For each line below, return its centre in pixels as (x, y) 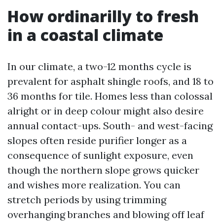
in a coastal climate (85, 35)
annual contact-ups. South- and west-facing (110, 126)
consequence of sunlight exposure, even (100, 155)
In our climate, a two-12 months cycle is (99, 66)
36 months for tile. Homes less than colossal (110, 96)
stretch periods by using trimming (87, 200)
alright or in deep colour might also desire (106, 111)
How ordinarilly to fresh (103, 16)
